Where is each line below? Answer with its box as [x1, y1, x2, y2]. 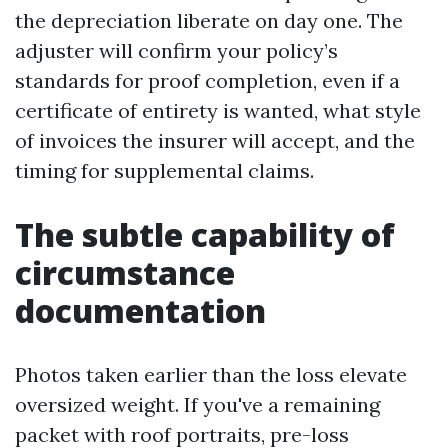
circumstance [15, 251, 235, 294]
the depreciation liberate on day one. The [15, 8, 403, 33]
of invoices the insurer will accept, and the [15, 128, 415, 153]
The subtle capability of [15, 213, 395, 256]
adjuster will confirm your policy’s [15, 38, 338, 63]
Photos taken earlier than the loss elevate [15, 362, 407, 387]
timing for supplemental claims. [15, 158, 314, 183]
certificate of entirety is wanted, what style [15, 98, 421, 123]
